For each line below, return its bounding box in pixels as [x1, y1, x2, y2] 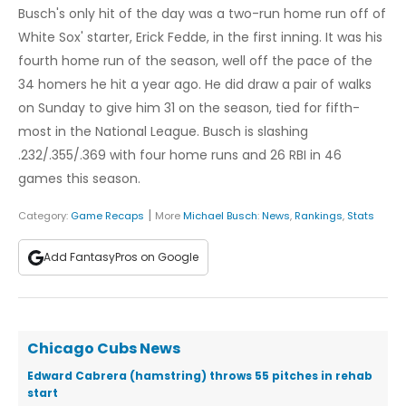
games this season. [18, 169, 140, 188]
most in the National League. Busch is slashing [18, 122, 308, 141]
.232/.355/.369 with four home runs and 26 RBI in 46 [18, 146, 342, 165]
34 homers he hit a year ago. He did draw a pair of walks [18, 75, 372, 94]
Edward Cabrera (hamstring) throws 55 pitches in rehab [27, 368, 372, 384]
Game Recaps [71, 208, 144, 224]
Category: [18, 208, 71, 224]
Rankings [295, 208, 343, 224]
